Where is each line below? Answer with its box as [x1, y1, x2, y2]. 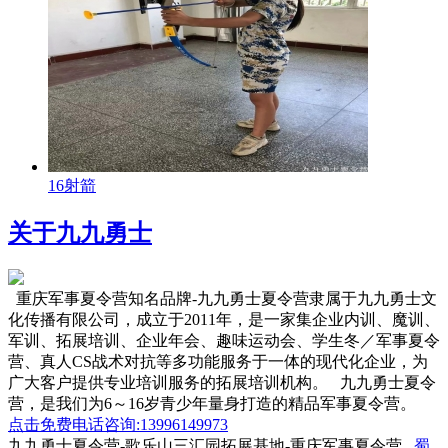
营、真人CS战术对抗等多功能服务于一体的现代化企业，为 [8, 352, 428, 370]
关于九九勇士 [8, 219, 152, 246]
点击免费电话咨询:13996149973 [8, 415, 228, 433]
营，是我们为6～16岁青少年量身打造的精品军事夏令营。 [8, 394, 416, 412]
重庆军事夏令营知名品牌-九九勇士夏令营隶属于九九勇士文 [8, 289, 437, 307]
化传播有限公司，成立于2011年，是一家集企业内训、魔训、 [8, 310, 440, 328]
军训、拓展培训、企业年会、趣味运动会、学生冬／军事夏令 [8, 331, 440, 349]
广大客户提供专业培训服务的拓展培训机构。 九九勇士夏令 [8, 373, 436, 391]
